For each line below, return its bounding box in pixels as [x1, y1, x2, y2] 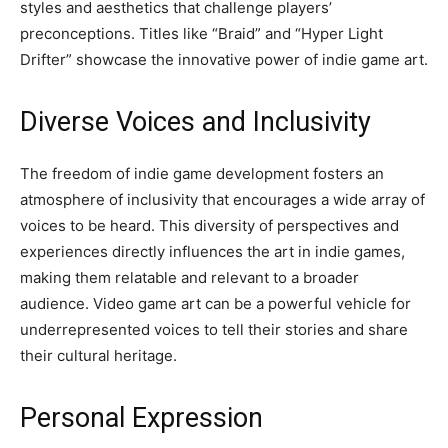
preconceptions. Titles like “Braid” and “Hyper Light [20, 24, 383, 43]
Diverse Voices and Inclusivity [20, 106, 371, 138]
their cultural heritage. [20, 346, 177, 365]
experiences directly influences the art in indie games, [20, 242, 405, 261]
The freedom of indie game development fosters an [20, 164, 384, 183]
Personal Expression [20, 402, 263, 434]
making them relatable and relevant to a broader [20, 268, 359, 287]
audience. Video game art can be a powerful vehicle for [20, 294, 411, 313]
